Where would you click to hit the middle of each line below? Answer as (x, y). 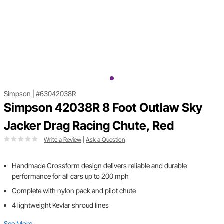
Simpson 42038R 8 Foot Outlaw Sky (103, 108)
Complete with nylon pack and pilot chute (74, 191)
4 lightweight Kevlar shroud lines (60, 205)
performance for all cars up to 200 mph (70, 176)
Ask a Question (105, 140)
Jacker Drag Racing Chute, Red (89, 126)
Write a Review (63, 140)
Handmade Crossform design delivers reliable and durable (99, 166)
